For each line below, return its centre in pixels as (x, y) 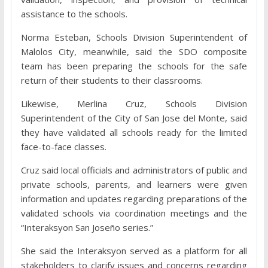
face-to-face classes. (63, 147)
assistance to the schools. (74, 14)
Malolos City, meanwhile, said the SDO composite (134, 51)
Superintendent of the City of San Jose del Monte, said (134, 118)
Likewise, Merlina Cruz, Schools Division (134, 103)
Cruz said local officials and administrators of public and (134, 170)
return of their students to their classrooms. (112, 80)
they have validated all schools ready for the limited (134, 132)
